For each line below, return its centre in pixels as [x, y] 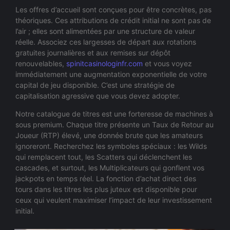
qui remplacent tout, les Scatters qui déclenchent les [104, 157]
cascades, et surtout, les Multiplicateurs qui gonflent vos [110, 168]
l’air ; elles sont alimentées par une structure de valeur [105, 31]
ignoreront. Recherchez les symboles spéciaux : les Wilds [111, 146]
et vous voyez [167, 63]
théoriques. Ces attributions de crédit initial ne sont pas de [113, 20]
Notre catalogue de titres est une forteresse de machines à [114, 114]
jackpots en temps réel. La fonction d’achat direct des [106, 179]
